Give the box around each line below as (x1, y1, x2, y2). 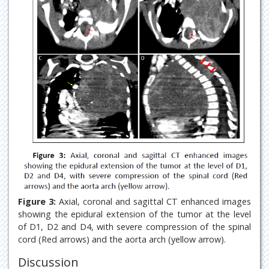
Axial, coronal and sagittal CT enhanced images (56, 195, 251, 207)
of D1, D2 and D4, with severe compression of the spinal (18, 220, 251, 232)
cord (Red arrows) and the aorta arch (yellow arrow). (18, 233, 226, 245)
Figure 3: (18, 195, 56, 207)
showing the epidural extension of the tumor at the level (18, 208, 251, 220)
